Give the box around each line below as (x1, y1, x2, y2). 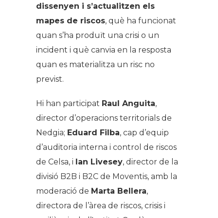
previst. (36, 74, 64, 84)
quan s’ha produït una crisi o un (36, 30, 159, 40)
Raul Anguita (102, 98, 155, 108)
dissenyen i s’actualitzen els (36, 1, 155, 11)
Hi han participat (36, 98, 102, 108)
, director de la (123, 157, 178, 166)
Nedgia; (36, 127, 67, 137)
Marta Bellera (91, 186, 146, 196)
